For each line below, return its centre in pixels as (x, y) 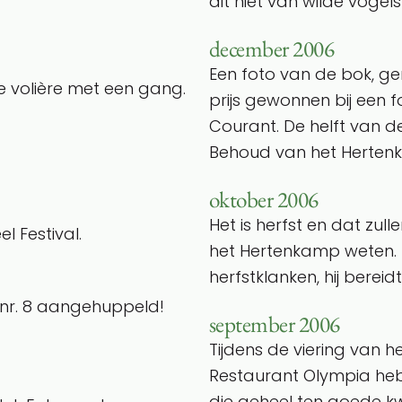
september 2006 (275, 324)
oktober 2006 (264, 199)
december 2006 (272, 48)
